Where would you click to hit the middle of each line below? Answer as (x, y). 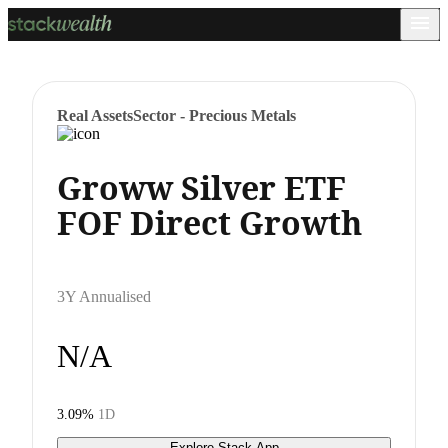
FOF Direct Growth (209, 222)
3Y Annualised (104, 296)
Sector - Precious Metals (214, 115)
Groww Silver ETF (201, 187)
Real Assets (95, 115)
